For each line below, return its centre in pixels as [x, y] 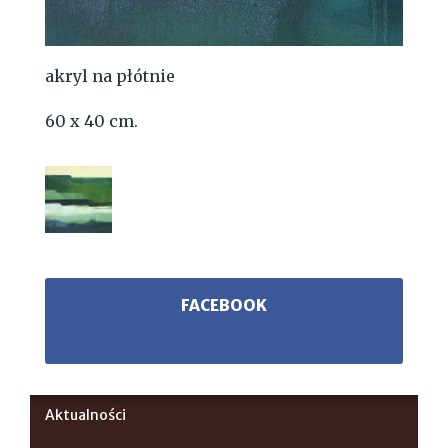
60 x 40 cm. [91, 121]
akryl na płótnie [110, 76]
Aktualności [85, 415]
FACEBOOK [224, 306]
